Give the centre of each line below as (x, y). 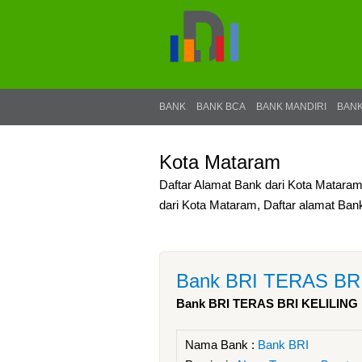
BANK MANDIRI (291, 107)
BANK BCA (221, 107)
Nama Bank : (221, 345)
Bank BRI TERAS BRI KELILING (267, 303)
